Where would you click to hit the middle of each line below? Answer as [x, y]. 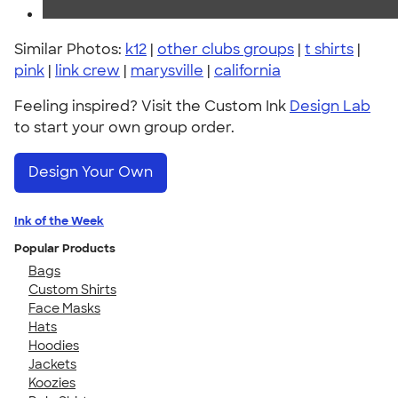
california [247, 71]
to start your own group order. [124, 127]
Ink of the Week [59, 220]
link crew [88, 71]
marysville [167, 71]
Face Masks [64, 308]
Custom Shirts [72, 289]
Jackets [52, 364]
